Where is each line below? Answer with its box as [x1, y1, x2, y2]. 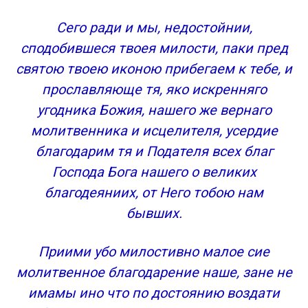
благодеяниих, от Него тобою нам [45, 184, 263, 201]
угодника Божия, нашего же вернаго [36, 102, 272, 118]
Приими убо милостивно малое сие [38, 243, 269, 260]
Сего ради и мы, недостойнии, [56, 19, 252, 36]
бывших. [126, 205, 182, 221]
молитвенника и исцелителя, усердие [30, 122, 278, 139]
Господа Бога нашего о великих [52, 164, 256, 180]
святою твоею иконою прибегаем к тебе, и [16, 60, 292, 77]
